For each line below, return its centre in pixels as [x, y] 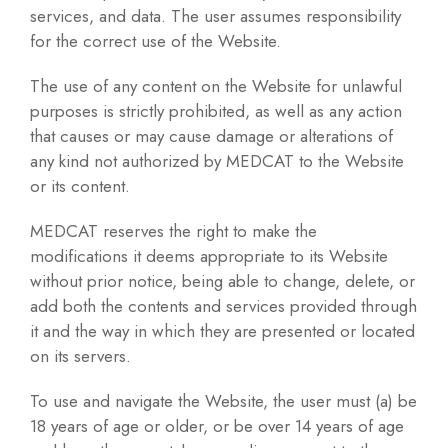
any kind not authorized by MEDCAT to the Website [217, 161]
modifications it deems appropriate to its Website [209, 256]
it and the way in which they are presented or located [222, 331]
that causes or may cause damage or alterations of [211, 136]
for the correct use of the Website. [155, 41]
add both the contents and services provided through [223, 306]
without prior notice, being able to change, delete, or [222, 281]
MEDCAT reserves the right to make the [173, 231]
